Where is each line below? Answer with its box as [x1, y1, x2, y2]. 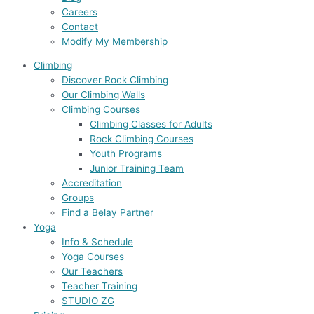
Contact [62, 20, 98, 32]
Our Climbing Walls [62, 89, 145, 101]
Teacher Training [62, 280, 137, 292]
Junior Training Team [90, 163, 184, 175]
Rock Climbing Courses [90, 133, 193, 145]
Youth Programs [90, 148, 162, 160]
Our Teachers [62, 266, 123, 278]
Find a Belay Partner [62, 207, 153, 219]
